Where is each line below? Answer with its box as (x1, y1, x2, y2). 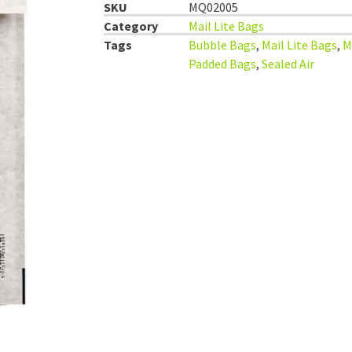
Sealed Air (262, 55, 314, 71)
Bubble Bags (189, 36, 256, 53)
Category (104, 17, 158, 34)
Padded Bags (189, 55, 256, 71)
